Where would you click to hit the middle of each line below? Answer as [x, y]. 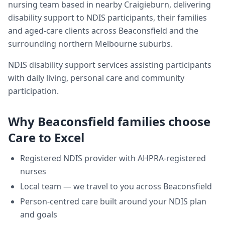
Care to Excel [46, 137]
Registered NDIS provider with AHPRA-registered [113, 158]
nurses [33, 171]
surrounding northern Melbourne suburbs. [90, 44]
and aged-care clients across [63, 31]
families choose [162, 121]
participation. [33, 91]
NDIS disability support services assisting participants [110, 65]
